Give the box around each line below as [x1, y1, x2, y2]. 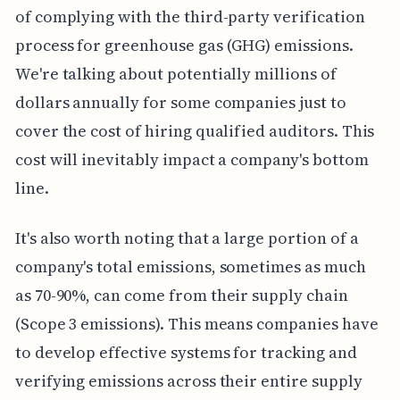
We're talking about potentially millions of [14, 62, 337, 86]
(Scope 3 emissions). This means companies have [14, 312, 379, 336]
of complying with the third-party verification [14, 5, 365, 29]
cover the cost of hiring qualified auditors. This [14, 120, 375, 143]
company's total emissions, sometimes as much [14, 255, 366, 279]
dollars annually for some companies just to [14, 91, 346, 114]
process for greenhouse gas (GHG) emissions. [14, 34, 354, 57]
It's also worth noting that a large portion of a [14, 227, 359, 250]
